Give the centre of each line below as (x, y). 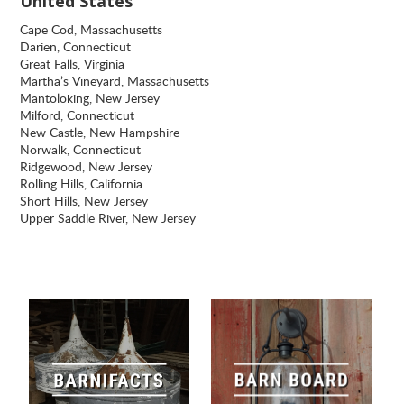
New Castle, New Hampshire (100, 132)
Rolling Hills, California (82, 184)
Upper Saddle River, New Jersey (108, 218)
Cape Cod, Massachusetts (92, 29)
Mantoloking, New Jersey (90, 98)
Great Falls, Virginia (73, 64)
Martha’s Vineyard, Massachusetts (115, 81)
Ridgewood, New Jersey (87, 166)
